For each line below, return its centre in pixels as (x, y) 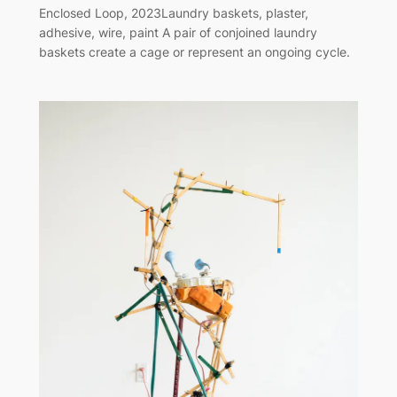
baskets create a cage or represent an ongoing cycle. (194, 52)
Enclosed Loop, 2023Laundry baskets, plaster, (173, 13)
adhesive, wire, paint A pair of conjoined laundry (178, 33)
